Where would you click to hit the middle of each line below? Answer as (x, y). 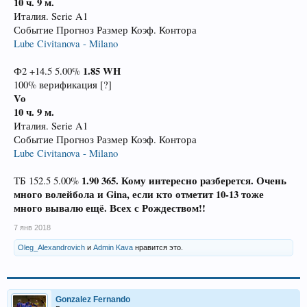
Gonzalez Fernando (93, 299)
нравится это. (158, 247)
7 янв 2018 (32, 228)
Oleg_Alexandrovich (51, 247)
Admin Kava (113, 247)
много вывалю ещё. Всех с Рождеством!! (110, 208)
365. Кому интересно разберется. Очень (194, 181)
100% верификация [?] (63, 85)
